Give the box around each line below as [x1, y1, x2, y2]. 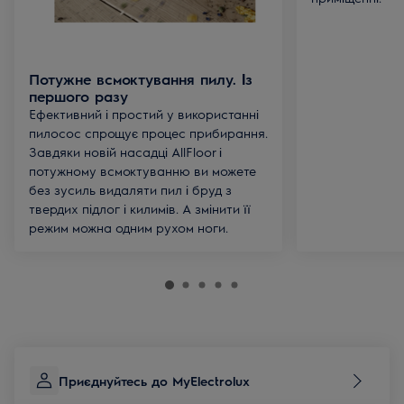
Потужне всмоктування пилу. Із [29, 69, 252, 88]
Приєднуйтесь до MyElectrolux [59, 372, 250, 389]
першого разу [29, 87, 128, 106]
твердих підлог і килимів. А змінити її [29, 200, 251, 216]
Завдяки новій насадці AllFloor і [29, 143, 222, 160]
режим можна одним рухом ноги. [29, 219, 228, 235]
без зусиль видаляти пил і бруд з [29, 181, 232, 197]
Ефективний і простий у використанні [29, 106, 259, 122]
